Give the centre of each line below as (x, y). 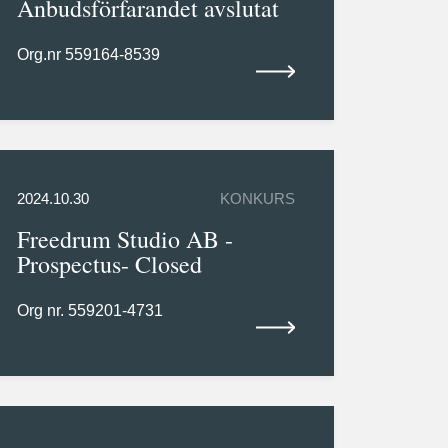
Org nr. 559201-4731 (89, 311)
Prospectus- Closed (109, 264)
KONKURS (258, 199)
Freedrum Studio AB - (124, 239)
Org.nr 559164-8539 (88, 55)
